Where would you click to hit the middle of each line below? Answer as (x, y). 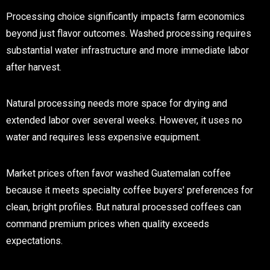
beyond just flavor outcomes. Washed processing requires (129, 33)
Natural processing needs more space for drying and (117, 103)
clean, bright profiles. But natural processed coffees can (124, 207)
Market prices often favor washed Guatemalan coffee (118, 173)
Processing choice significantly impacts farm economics (125, 16)
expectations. (34, 240)
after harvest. (34, 67)
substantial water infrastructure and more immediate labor (127, 50)
